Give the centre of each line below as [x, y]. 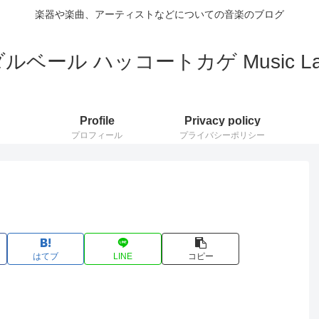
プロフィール [97, 135]
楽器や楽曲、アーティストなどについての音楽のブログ [159, 15]
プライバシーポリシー [222, 135]
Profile [97, 120]
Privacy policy [222, 120]
